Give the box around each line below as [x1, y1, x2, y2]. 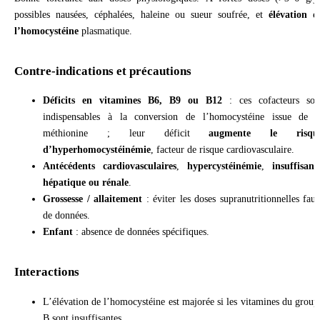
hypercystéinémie [187, 160, 261, 172]
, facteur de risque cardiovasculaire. [151, 144, 294, 156]
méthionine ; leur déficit [43, 127, 209, 139]
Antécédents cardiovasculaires [43, 160, 176, 172]
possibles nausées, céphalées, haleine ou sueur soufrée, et [14, 8, 269, 20]
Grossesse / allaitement [43, 193, 142, 205]
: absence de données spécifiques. [73, 226, 209, 238]
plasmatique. [79, 24, 132, 36]
